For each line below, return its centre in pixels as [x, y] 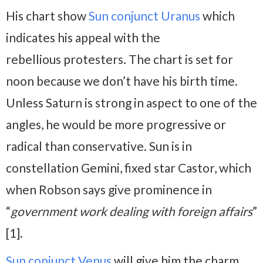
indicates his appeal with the [83, 38]
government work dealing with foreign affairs [131, 211]
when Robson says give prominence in [109, 190]
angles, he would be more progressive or [116, 124]
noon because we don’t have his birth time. [122, 81]
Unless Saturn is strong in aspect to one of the [131, 103]
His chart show [47, 16]
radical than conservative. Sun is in [99, 146]
